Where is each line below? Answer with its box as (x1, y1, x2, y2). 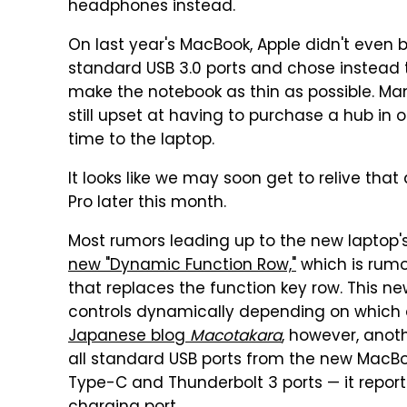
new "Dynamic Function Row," (68, 253, 296, 279)
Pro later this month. (68, 191, 226, 216)
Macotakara (190, 324, 282, 350)
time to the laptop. (68, 128, 214, 154)
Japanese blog (68, 324, 190, 350)
